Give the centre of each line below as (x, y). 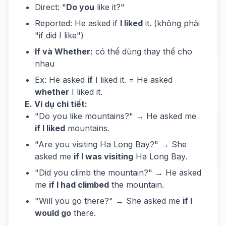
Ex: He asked (61, 80)
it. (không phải (171, 23)
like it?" (109, 7)
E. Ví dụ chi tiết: (56, 104)
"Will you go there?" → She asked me (109, 201)
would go (53, 213)
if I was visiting (103, 156)
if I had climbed (79, 185)
